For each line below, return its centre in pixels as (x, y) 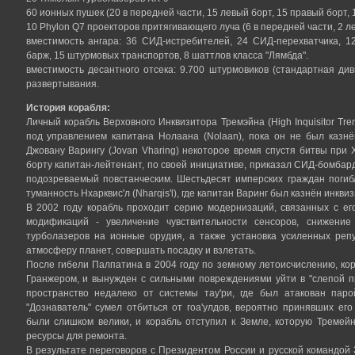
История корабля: (68, 108)
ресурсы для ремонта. (76, 336)
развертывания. (62, 84)
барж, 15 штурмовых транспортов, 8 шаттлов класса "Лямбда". (167, 56)
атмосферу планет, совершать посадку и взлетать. (141, 251)
